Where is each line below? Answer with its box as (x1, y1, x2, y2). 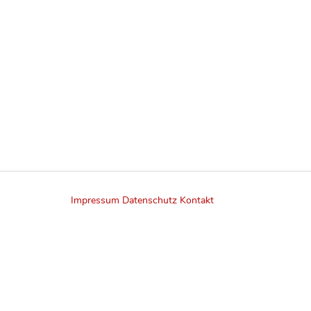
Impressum (71, 193, 122, 207)
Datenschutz (122, 193, 177, 207)
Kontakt (180, 193, 214, 207)
